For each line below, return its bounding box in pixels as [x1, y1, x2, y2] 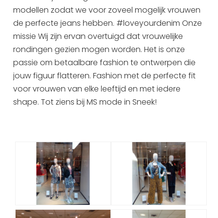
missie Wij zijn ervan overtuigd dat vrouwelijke [13, 30, 183, 42]
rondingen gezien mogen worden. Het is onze [13, 43, 185, 55]
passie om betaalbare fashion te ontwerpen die [13, 56, 196, 68]
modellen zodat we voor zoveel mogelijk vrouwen [13, 4, 201, 16]
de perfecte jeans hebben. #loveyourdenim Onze [13, 17, 202, 29]
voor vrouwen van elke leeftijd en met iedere [13, 83, 181, 94]
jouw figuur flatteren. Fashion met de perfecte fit [13, 70, 196, 81]
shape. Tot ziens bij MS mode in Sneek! [13, 96, 157, 108]
